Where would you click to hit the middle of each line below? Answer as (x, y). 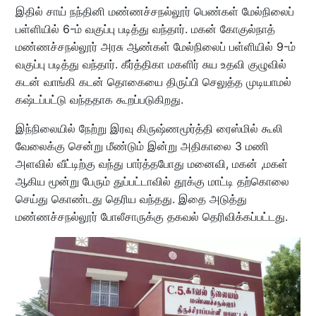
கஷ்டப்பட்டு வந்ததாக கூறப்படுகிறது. (101, 100)
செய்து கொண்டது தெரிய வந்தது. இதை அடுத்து (131, 199)
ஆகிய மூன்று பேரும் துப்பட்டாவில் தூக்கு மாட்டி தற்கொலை (152, 182)
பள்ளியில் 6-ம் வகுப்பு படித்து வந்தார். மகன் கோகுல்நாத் (145, 29)
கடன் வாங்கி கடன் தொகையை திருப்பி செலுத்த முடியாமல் (153, 82)
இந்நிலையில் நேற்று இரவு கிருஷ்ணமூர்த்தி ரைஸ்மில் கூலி (149, 129)
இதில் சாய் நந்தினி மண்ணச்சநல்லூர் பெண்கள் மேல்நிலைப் (154, 12)
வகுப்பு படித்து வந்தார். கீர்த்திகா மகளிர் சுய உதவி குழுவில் (151, 65)
